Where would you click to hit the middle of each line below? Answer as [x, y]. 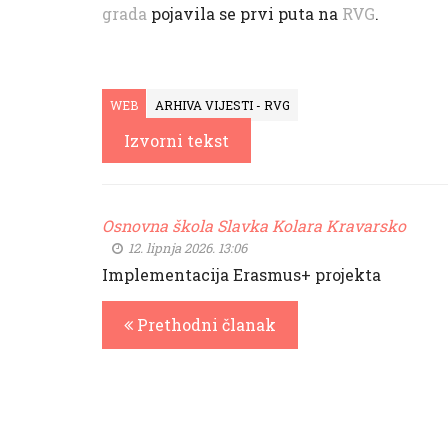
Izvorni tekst [176, 140]
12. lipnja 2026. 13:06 [186, 248]
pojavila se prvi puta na [244, 13]
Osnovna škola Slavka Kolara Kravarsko [254, 225]
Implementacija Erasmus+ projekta [241, 274]
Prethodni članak [204, 324]
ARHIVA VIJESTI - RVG [222, 105]
